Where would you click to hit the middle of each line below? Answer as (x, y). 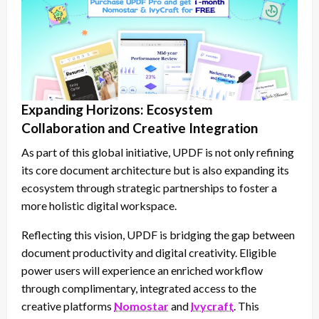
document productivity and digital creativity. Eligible (149, 253)
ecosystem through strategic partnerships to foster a (149, 188)
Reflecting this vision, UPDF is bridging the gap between (158, 235)
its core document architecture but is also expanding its (155, 170)
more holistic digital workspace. (99, 206)
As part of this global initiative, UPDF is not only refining (158, 152)
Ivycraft (212, 306)
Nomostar (141, 306)
